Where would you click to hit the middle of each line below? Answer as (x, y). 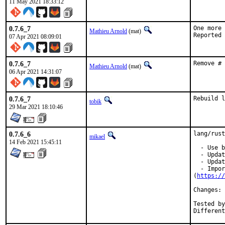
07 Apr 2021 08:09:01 (35, 37)
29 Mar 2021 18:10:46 (36, 107)
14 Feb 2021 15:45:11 (35, 142)
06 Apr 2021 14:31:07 (35, 72)
